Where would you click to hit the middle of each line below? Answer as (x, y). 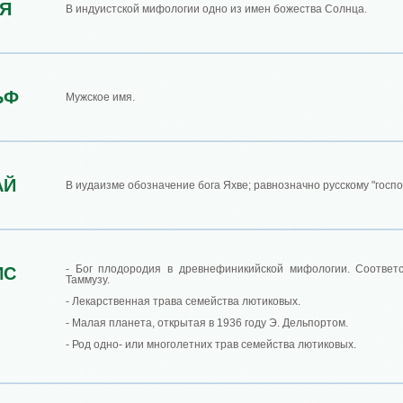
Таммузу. (88, 280)
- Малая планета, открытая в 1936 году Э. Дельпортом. (207, 323)
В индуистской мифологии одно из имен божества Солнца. (216, 9)
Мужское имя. (100, 97)
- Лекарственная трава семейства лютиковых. (183, 301)
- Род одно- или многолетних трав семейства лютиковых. (211, 345)
